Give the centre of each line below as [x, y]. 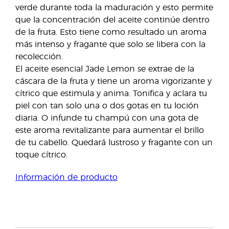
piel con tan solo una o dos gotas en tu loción [107, 106]
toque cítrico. [43, 155]
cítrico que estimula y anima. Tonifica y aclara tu [111, 94]
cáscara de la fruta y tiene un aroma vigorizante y [113, 81]
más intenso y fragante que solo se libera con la [110, 44]
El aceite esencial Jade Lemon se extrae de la [105, 69]
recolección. [40, 57]
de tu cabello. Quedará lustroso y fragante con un [114, 143]
